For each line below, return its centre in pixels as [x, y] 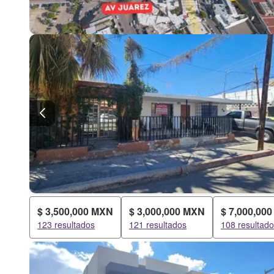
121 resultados [158, 224]
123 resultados [66, 224]
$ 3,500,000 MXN [75, 211]
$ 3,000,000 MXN [167, 211]
